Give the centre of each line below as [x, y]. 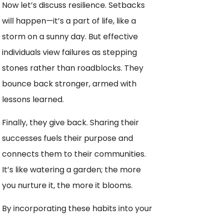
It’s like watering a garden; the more [71, 170]
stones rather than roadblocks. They [73, 68]
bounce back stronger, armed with [69, 84]
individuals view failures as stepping [69, 53]
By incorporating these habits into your [77, 209]
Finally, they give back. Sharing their [70, 123]
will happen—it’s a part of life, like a [69, 21]
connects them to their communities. [74, 154]
